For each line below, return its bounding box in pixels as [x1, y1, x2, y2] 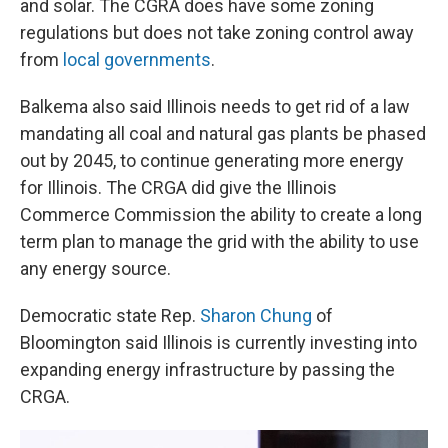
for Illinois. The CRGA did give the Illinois [20, 176, 337, 198]
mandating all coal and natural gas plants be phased [20, 122, 426, 144]
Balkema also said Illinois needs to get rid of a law [20, 95, 410, 117]
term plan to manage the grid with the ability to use [20, 230, 419, 252]
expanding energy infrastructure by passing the [20, 358, 395, 380]
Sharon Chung [200, 304, 312, 326]
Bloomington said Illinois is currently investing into [20, 331, 417, 353]
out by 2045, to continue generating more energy [20, 149, 404, 171]
